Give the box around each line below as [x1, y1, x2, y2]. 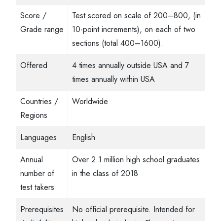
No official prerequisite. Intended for [72, 204, 195, 215]
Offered [20, 60, 47, 71]
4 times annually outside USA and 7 [72, 60, 189, 71]
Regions [20, 110, 47, 121]
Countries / [20, 96, 58, 107]
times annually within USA [72, 74, 155, 85]
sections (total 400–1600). [72, 37, 163, 49]
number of [20, 168, 54, 179]
